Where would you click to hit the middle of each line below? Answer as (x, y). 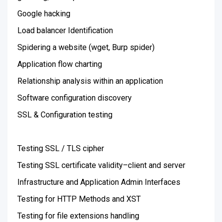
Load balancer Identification (65, 30)
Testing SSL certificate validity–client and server (101, 165)
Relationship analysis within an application (90, 81)
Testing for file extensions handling (78, 216)
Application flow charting (60, 64)
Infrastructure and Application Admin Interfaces (99, 182)
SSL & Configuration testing (65, 115)
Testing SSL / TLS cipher (61, 148)
